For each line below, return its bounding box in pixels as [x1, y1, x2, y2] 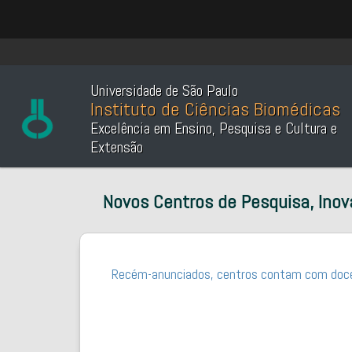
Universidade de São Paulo [90, 80, 238, 101]
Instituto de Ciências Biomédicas [90, 97, 340, 121]
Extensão [90, 137, 143, 157]
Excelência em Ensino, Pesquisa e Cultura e [90, 118, 337, 138]
